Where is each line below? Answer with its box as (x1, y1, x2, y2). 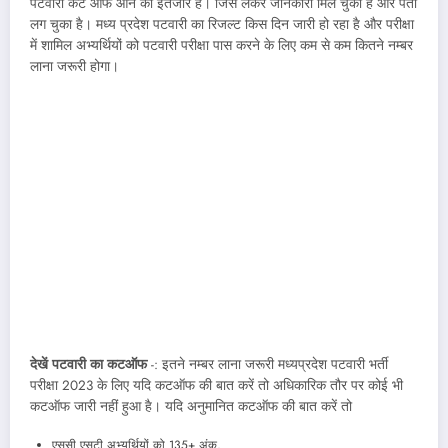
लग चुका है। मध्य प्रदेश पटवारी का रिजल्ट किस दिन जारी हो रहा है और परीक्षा (30, 14, 414, 34)
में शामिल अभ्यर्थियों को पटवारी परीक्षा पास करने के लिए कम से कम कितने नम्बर (30, 35, 413, 55)
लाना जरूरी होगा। (30, 56, 119, 76)
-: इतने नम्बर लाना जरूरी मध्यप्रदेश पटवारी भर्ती (147, 354, 388, 374)
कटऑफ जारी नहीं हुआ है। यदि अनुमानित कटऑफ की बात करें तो (30, 396, 352, 416)
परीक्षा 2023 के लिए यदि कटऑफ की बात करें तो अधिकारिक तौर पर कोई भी (30, 375, 403, 395)
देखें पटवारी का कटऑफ (30, 354, 147, 374)
